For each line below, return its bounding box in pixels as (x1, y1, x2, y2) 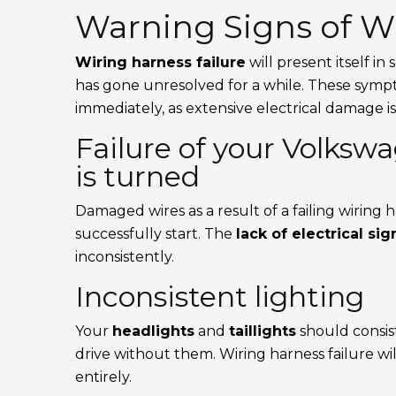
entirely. (75, 369, 133, 386)
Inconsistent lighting (75, 279, 365, 315)
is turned (75, 159, 201, 194)
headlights (112, 323, 195, 340)
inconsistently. (75, 248, 175, 266)
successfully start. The (75, 225, 237, 243)
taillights (229, 323, 297, 340)
